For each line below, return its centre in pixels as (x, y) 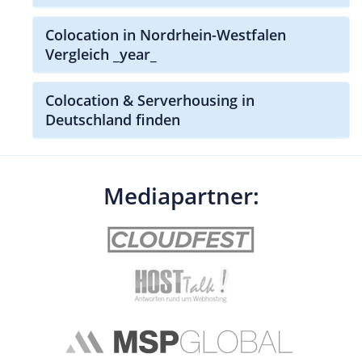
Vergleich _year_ (101, 54)
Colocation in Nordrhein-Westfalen (166, 34)
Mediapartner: (181, 195)
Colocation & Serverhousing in (150, 100)
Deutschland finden (113, 119)
